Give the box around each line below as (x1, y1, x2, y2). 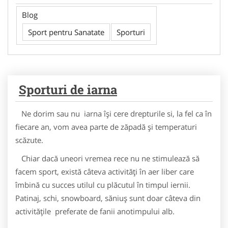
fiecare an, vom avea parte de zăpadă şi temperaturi (15, 122, 197, 132)
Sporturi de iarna (19, 81, 117, 98)
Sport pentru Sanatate (28, 27, 104, 37)
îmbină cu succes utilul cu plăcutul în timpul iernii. (15, 180, 190, 190)
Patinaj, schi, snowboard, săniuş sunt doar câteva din (15, 193, 201, 203)
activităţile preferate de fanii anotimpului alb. (15, 206, 175, 216)
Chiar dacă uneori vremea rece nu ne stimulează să (15, 153, 199, 163)
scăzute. (15, 135, 43, 145)
